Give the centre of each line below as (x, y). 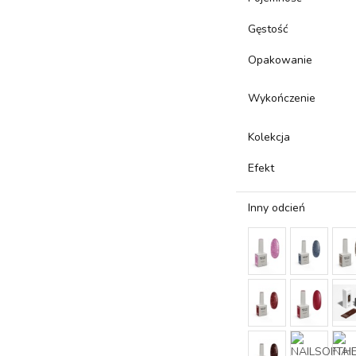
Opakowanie (281, 60)
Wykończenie (282, 98)
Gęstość (268, 29)
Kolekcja (269, 137)
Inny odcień (277, 208)
